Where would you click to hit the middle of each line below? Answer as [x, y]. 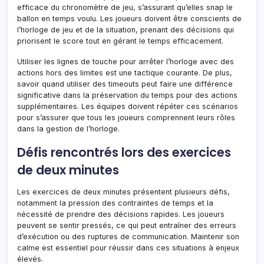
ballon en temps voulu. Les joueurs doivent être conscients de [129, 18]
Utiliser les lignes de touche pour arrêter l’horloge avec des [126, 61]
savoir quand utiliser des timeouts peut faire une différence [125, 84]
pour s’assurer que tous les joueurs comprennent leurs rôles [126, 117]
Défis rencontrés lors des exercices [124, 152]
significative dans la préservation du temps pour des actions [127, 95]
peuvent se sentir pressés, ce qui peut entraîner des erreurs [127, 225]
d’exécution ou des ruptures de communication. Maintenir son [128, 236]
